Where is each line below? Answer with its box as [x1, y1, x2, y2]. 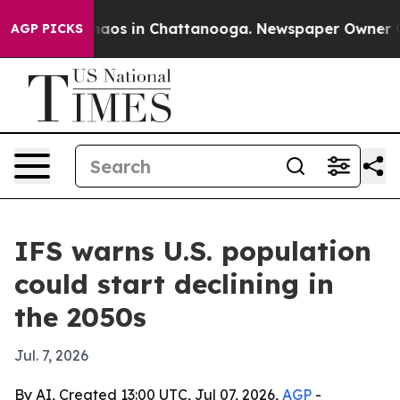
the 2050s [14, 300, 146, 334]
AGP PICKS [11, 21, 83, 37]
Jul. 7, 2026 [14, 346, 88, 364]
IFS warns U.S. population [14, 234, 371, 268]
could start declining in [14, 267, 334, 301]
